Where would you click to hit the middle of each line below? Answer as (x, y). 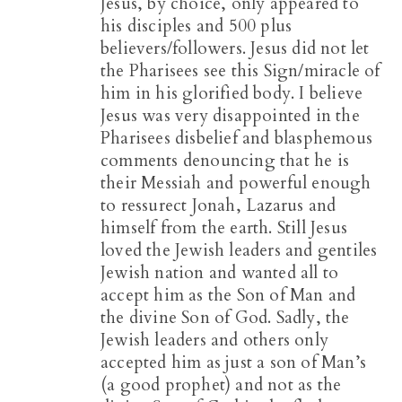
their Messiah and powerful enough (236, 184)
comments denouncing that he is (225, 161)
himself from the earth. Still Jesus (224, 228)
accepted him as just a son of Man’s (233, 363)
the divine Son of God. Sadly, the (225, 318)
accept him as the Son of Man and (228, 296)
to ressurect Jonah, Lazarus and (218, 206)
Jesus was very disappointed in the (230, 116)
